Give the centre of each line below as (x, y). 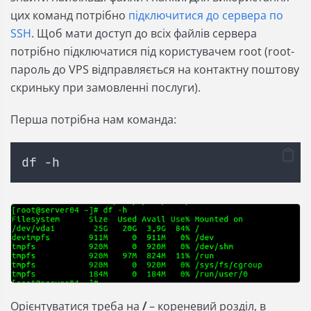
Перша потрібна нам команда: (93, 120)
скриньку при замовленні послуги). (106, 88)
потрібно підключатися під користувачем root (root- (152, 52)
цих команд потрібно (69, 16)
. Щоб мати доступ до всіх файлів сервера (144, 34)
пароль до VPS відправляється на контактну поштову (155, 70)
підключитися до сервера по (206, 16)
